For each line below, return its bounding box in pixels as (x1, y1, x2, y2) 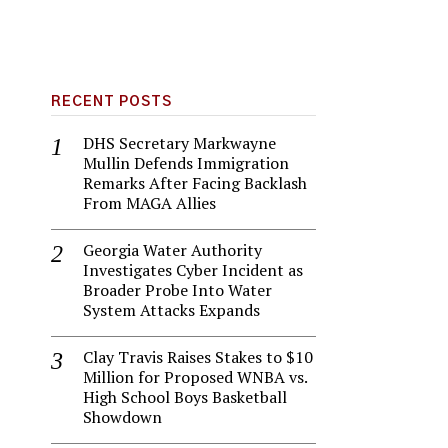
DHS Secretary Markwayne (83, 132, 276, 154)
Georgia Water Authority (83, 239, 262, 261)
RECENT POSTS (51, 95, 172, 109)
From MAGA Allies (83, 192, 216, 214)
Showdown (83, 406, 162, 428)
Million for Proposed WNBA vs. (83, 366, 307, 388)
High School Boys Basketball (83, 386, 287, 408)
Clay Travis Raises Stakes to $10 (83, 346, 313, 368)
